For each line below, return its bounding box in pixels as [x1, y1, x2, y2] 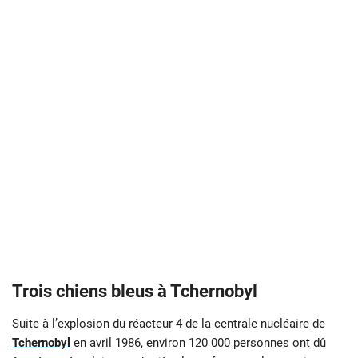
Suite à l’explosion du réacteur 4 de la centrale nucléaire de [12, 316, 325, 332]
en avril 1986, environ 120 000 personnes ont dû [74, 336, 326, 351]
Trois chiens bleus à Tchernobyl [12, 281, 257, 302]
